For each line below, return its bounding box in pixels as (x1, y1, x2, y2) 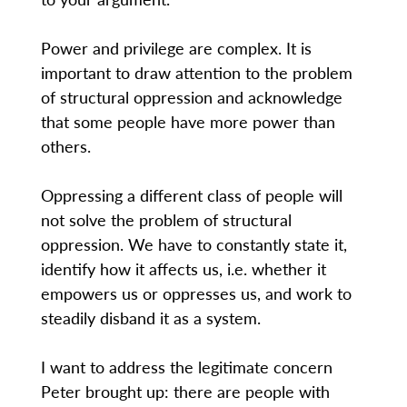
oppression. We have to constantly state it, (40, 233, 347, 256)
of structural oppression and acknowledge (40, 85, 342, 109)
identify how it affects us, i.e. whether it (40, 257, 326, 281)
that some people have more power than (40, 110, 335, 134)
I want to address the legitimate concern (40, 355, 333, 379)
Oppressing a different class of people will (40, 184, 342, 207)
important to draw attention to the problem (40, 61, 352, 84)
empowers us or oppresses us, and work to (40, 282, 352, 305)
